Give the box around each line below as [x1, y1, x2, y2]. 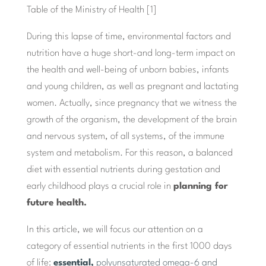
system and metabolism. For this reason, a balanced [26, 148, 233, 159]
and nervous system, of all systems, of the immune [26, 132, 224, 142]
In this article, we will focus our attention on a [26, 225, 203, 235]
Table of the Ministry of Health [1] [26, 5, 157, 15]
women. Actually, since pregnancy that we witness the [26, 99, 237, 109]
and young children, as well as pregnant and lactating [26, 82, 239, 92]
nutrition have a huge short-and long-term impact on [26, 49, 235, 59]
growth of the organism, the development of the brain [26, 115, 237, 125]
